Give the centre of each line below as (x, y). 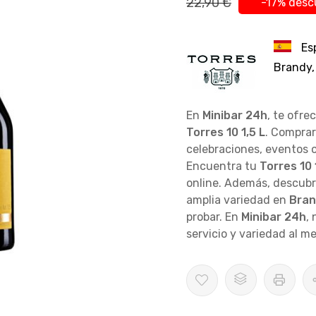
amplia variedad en (237, 200)
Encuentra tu (223, 166)
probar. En (213, 217)
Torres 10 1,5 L (225, 132)
